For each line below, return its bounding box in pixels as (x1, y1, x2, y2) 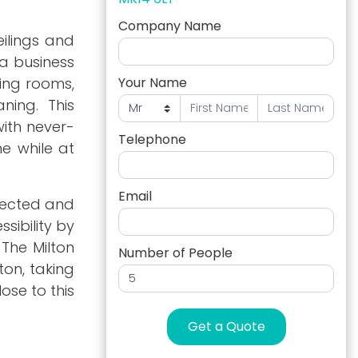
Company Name (118, 17, 221, 35)
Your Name (118, 74, 187, 92)
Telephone (118, 130, 186, 149)
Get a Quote (187, 317, 265, 336)
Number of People (118, 244, 233, 262)
